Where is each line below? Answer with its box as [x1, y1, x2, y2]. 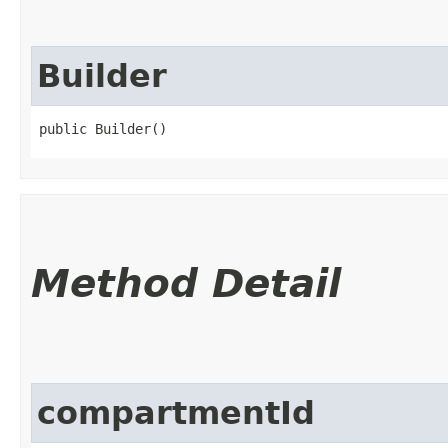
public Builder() [39, 120, 167, 137]
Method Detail [31, 260, 341, 306]
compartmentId [37, 394, 315, 431]
